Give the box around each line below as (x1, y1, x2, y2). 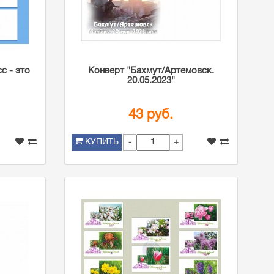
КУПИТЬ (84, 138, 119, 146)
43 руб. (128, 109, 174, 121)
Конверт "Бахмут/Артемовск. (87, 67, 214, 75)
